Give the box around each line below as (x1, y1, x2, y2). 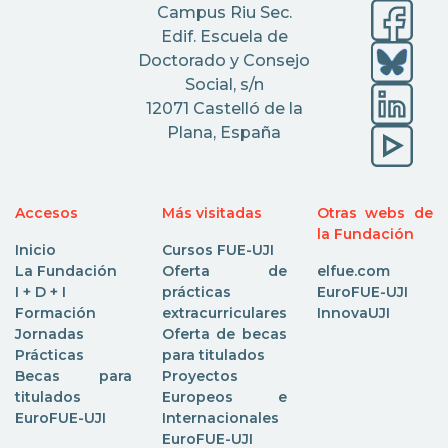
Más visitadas (161, 203, 262, 222)
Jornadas (15, 324, 84, 343)
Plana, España (167, 122, 281, 142)
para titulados (161, 345, 265, 364)
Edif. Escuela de (160, 26, 288, 46)
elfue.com (316, 261, 390, 280)
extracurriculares (161, 303, 287, 322)
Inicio (15, 240, 56, 259)
